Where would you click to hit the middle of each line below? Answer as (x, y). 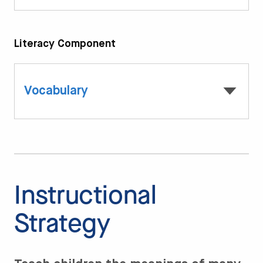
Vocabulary (56, 91)
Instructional (85, 195)
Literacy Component (65, 44)
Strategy (62, 223)
